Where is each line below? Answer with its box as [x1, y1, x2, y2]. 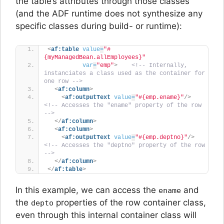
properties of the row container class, [53, 197, 206, 207]
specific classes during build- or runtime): [15, 20, 182, 31]
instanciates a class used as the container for [44, 70, 205, 77]
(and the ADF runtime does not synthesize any [15, 8, 202, 18]
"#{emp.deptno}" [135, 134, 187, 141]
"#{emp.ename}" [135, 94, 184, 101]
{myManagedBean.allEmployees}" [44, 54, 145, 61]
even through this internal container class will [15, 210, 196, 220]
